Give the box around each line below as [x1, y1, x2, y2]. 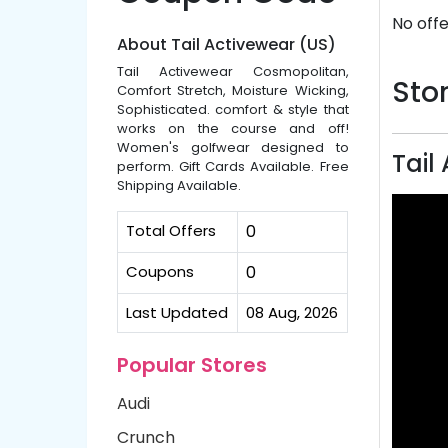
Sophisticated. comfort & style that [117, 100, 349, 119]
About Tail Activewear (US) [117, 33, 336, 56]
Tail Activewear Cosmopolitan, [117, 62, 349, 81]
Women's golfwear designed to [117, 138, 349, 157]
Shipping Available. [117, 176, 241, 195]
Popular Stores [117, 351, 267, 379]
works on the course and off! [117, 119, 349, 138]
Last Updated [126, 302, 228, 323]
